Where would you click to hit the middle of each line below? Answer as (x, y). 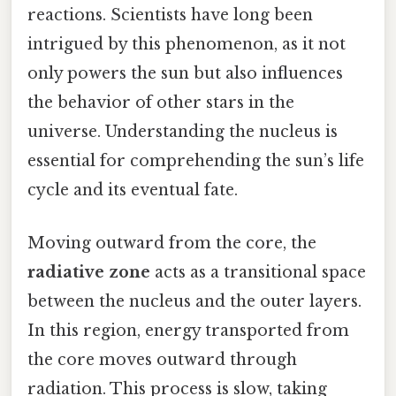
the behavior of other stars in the (161, 103)
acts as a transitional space (258, 272)
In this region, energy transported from (188, 330)
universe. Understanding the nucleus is (183, 132)
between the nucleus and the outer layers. (194, 301)
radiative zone (89, 272)
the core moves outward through (162, 359)
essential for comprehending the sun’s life (196, 161)
